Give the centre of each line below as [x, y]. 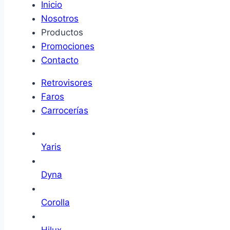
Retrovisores [67, 83]
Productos [62, 33]
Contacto [60, 60]
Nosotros [60, 19]
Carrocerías [65, 111]
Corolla [55, 203]
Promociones [68, 46]
